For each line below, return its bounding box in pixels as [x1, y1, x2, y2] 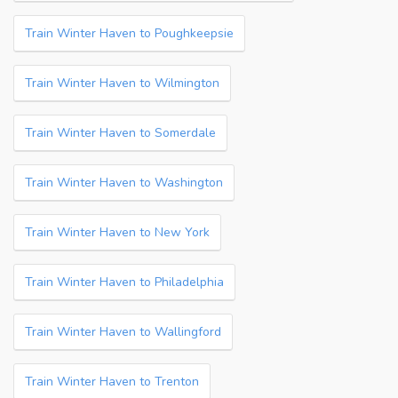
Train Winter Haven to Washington [25, 174, 223, 191]
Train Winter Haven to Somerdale [25, 124, 216, 141]
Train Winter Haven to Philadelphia [25, 274, 224, 291]
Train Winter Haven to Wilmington [25, 75, 219, 92]
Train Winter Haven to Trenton [25, 373, 199, 390]
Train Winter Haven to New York [25, 224, 210, 241]
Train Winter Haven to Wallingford [25, 323, 221, 340]
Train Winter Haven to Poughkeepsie [25, 25, 234, 42]
